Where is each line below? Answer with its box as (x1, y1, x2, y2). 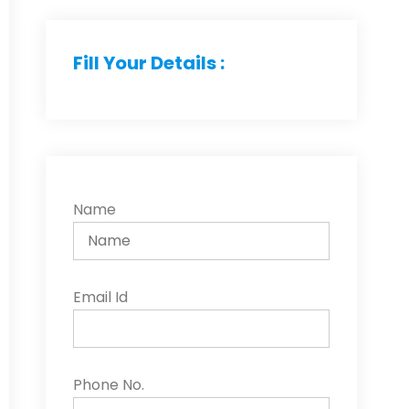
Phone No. (73, 374, 144, 395)
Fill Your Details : (73, 50, 225, 76)
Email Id (73, 287, 128, 308)
